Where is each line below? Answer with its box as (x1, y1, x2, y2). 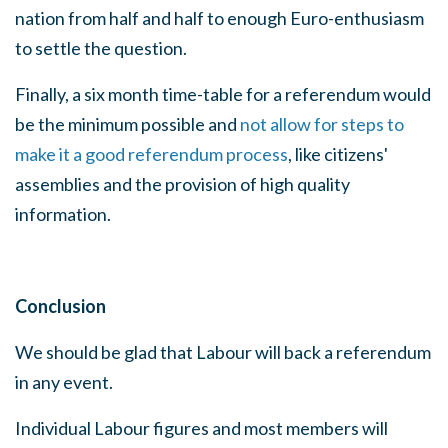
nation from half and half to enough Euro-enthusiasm (15, 7, 424, 29)
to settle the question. (15, 37, 187, 59)
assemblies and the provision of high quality (15, 173, 350, 195)
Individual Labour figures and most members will (15, 417, 388, 439)
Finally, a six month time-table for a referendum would (15, 83, 431, 105)
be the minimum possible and (15, 113, 240, 135)
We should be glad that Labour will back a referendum (15, 341, 431, 363)
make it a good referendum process (15, 143, 288, 165)
